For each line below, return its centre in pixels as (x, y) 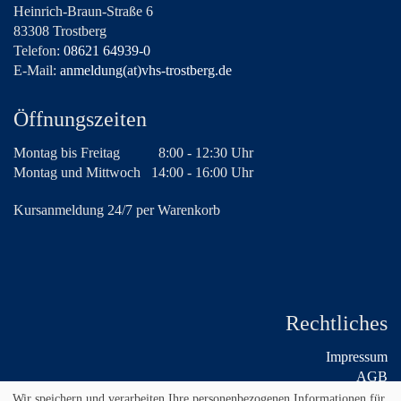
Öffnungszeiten (80, 119)
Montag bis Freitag (67, 153)
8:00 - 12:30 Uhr (202, 153)
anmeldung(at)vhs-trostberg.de (146, 71)
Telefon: (38, 51)
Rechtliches (337, 324)
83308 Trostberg (60, 31)
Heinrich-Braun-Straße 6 (83, 12)
